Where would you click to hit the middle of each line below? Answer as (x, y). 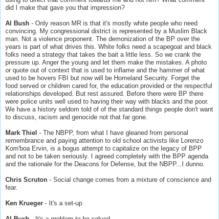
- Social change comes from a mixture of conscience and (129, 179)
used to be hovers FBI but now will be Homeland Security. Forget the (103, 78)
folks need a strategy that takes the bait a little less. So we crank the (103, 54)
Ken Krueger (24, 203)
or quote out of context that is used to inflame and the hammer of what (105, 70)
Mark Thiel (21, 132)
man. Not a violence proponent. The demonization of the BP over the (103, 39)
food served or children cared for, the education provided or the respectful (109, 86)
